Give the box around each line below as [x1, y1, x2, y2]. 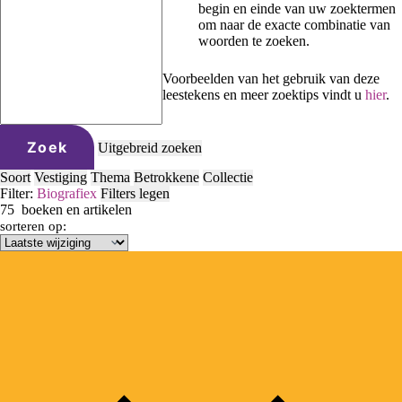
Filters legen [100, 185, 170, 201]
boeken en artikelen [14, 201, 132, 217]
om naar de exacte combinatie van [198, 16, 390, 32]
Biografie [37, 185, 90, 201]
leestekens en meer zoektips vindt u [162, 86, 365, 102]
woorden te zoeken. [198, 32, 310, 48]
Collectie [203, 169, 253, 185]
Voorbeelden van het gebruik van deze [162, 70, 380, 86]
